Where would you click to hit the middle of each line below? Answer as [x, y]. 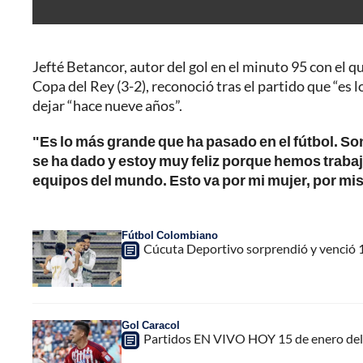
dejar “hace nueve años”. [107, 106]
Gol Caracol [151, 325]
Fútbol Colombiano [170, 235]
